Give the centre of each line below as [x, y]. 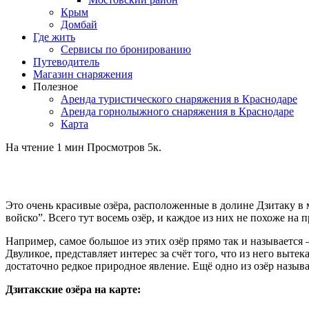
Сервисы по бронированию [126, 49]
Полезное [56, 87]
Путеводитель [66, 62]
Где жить [54, 37]
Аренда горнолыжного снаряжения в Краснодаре [177, 111]
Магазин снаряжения [83, 74]
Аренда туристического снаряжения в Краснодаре [179, 99]
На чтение [30, 147]
